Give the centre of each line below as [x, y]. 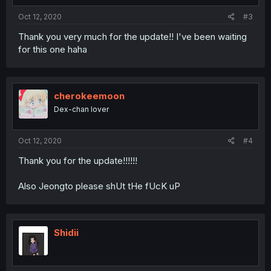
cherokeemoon [89, 96]
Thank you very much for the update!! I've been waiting [132, 37]
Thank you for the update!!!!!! [78, 160]
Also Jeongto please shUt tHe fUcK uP [99, 186]
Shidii [66, 232]
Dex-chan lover [81, 109]
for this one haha [53, 50]
